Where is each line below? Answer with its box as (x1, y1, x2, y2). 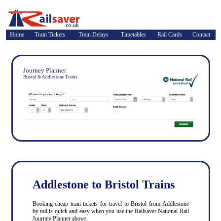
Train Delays (78, 31, 109, 38)
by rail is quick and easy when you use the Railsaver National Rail (32, 207, 189, 215)
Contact (192, 31, 210, 38)
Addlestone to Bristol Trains (32, 178, 175, 191)
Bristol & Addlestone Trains (23, 74, 77, 79)
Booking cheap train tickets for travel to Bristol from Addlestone (32, 200, 189, 207)
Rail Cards (157, 31, 182, 38)
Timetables (121, 31, 146, 38)
